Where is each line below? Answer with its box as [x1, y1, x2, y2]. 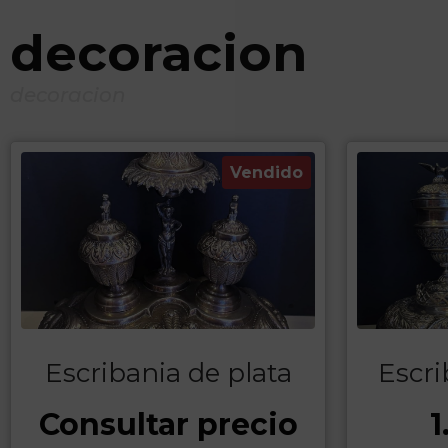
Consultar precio [38, 405, 298, 443]
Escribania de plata [44, 356, 292, 389]
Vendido [230, 163, 303, 183]
